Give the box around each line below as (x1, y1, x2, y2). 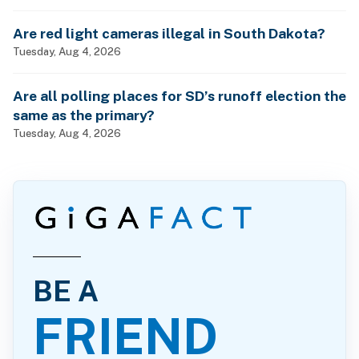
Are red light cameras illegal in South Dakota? (13, 24, 325, 42)
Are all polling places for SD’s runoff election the (13, 87, 346, 104)
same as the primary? (13, 106, 155, 123)
